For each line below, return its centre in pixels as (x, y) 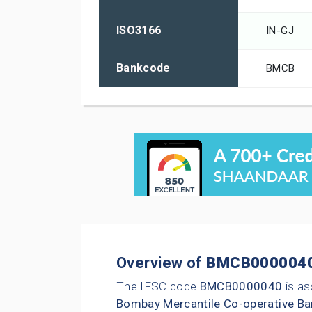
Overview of (162, 263)
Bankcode (143, 68)
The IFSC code (158, 287)
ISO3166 (139, 31)
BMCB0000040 (241, 287)
